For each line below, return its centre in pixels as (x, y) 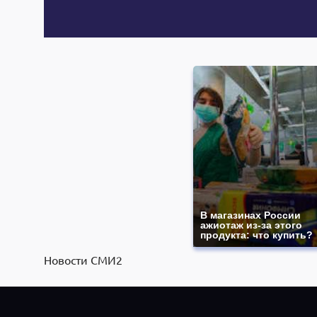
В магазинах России (250, 215)
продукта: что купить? (257, 235)
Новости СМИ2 (83, 260)
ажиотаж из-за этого (251, 225)
